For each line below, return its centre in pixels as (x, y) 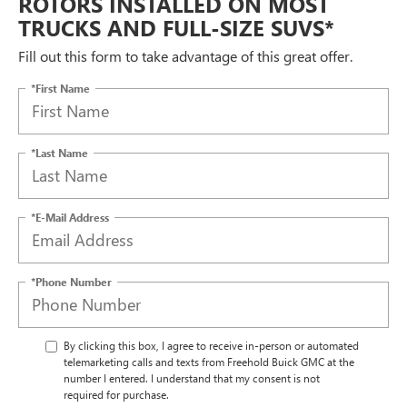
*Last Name (60, 152)
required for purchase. (116, 394)
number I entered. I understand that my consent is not (192, 377)
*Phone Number (71, 281)
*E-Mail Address (70, 217)
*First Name (60, 88)
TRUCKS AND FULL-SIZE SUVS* (176, 27)
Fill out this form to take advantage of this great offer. (185, 55)
